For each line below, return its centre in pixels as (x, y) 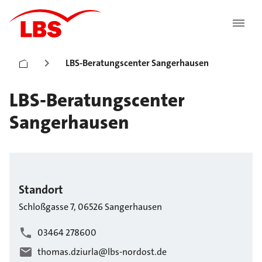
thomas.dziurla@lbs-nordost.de (102, 252)
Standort (41, 189)
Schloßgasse (44, 207)
